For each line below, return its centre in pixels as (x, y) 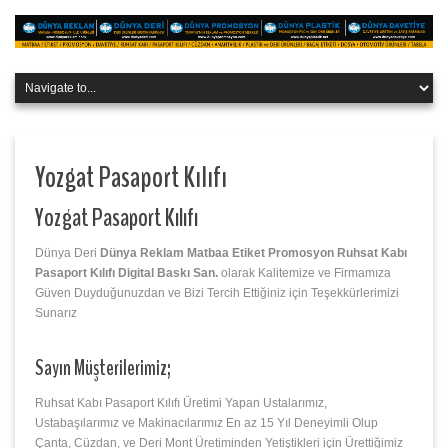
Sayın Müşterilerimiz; (103, 368)
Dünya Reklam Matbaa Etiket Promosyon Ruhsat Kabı (253, 253)
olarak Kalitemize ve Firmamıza (304, 273)
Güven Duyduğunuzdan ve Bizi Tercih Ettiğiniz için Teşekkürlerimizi (217, 293)
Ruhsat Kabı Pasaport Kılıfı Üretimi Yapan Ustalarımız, (181, 403)
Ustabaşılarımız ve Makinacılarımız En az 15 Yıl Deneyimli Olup (206, 423)
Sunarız (56, 313)
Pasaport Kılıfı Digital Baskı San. (126, 273)
